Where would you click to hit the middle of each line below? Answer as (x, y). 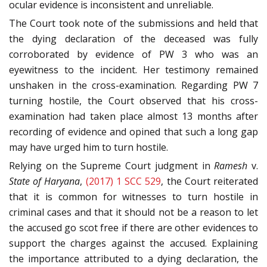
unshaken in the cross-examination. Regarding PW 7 (133, 85)
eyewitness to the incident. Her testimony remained (133, 69)
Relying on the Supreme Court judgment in (112, 165)
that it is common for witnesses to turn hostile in (133, 196)
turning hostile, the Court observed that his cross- (133, 100)
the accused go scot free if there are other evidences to (133, 227)
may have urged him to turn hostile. (89, 147)
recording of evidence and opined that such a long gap (133, 131)
